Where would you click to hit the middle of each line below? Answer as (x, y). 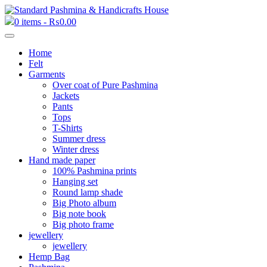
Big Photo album (84, 203)
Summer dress (79, 139)
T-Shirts (67, 128)
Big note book (79, 214)
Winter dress (76, 149)
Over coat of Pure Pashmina (105, 85)
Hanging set (75, 181)
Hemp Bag (49, 257)
